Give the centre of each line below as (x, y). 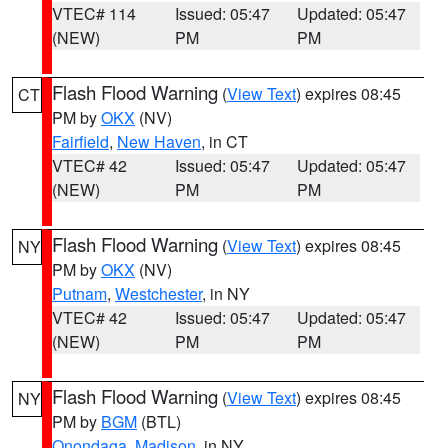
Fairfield (80, 141)
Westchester (158, 293)
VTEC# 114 (94, 13)
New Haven (159, 141)
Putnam (79, 293)
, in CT (224, 141)
